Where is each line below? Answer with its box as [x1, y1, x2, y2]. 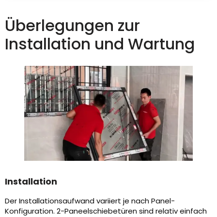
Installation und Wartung [5, 33, 195, 55]
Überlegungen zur [5, 15, 140, 37]
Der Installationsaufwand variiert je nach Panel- [5, 196, 175, 206]
